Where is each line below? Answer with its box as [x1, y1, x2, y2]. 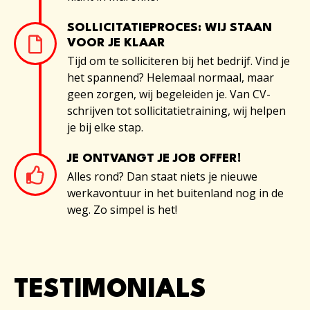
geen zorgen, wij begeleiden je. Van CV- [67, 86, 271, 102]
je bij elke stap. [67, 120, 143, 136]
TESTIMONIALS [14, 277, 206, 304]
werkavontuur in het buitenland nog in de [67, 185, 284, 201]
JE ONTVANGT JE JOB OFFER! [67, 153, 241, 165]
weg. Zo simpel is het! [67, 202, 177, 218]
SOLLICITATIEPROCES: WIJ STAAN [67, 22, 272, 35]
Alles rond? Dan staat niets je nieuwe [67, 169, 257, 185]
